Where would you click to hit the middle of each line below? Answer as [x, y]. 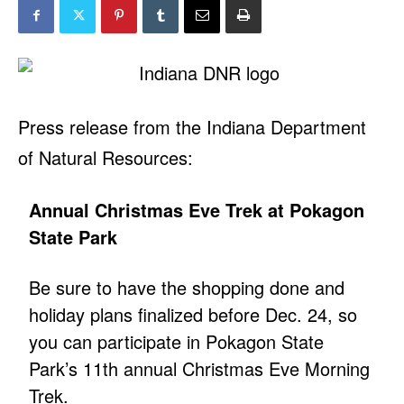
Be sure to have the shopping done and [187, 288]
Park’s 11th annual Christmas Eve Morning [200, 369]
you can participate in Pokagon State [177, 342]
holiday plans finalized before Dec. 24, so [193, 315]
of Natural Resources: [106, 158]
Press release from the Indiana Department [192, 127]
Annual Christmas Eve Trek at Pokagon [197, 210]
